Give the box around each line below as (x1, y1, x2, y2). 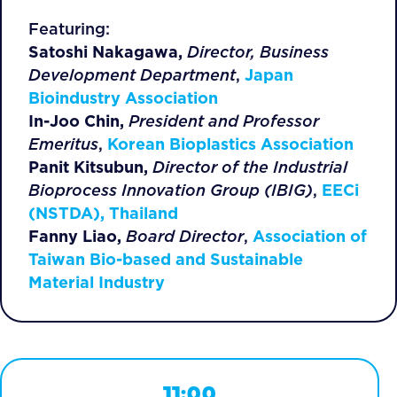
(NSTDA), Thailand (28, 202, 178, 224)
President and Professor (128, 110, 319, 132)
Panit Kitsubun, (28, 156, 148, 178)
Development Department (28, 64, 236, 86)
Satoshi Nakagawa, (28, 41, 183, 63)
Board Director (126, 225, 244, 247)
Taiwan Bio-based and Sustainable (28, 248, 303, 270)
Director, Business (187, 41, 329, 63)
